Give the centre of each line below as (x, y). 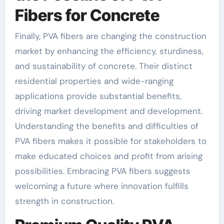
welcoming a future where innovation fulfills (101, 186)
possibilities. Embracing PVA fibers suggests (102, 171)
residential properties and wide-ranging (94, 81)
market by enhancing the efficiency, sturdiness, (109, 51)
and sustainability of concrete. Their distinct (103, 66)
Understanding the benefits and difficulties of (106, 126)
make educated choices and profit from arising (108, 156)
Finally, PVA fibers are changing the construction (110, 36)
